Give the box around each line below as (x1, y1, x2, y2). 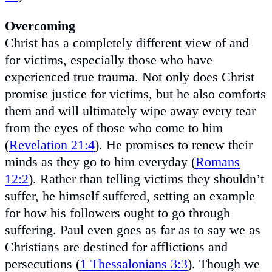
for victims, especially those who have (5, 52, 212, 67)
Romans (195, 154, 240, 169)
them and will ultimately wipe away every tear (5, 103, 256, 118)
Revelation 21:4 (9, 137, 95, 152)
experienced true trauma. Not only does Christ (5, 69, 254, 84)
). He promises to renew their (95, 137, 253, 152)
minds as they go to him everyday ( (5, 154, 195, 169)
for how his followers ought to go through (5, 205, 230, 220)
